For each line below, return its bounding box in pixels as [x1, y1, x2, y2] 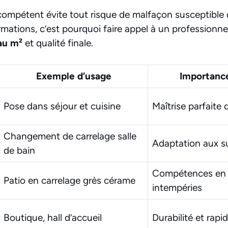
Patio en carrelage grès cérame [4, 175, 135, 187]
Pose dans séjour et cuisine [4, 100, 121, 112]
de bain [4, 145, 35, 157]
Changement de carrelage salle [4, 130, 136, 142]
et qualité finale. [22, 37, 93, 49]
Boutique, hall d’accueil [4, 212, 102, 224]
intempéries [152, 182, 202, 194]
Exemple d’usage [36, 70, 111, 82]
